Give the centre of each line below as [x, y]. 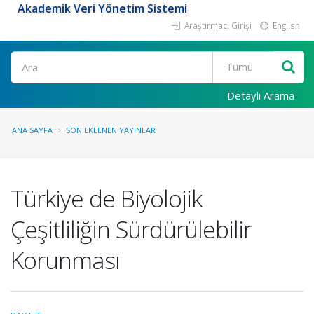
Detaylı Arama [261, 95]
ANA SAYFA [32, 130]
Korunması [65, 260]
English [285, 25]
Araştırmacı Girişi [217, 25]
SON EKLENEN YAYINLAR [111, 130]
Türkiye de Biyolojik [106, 198]
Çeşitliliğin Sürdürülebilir [131, 229]
